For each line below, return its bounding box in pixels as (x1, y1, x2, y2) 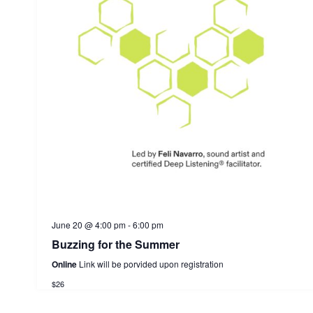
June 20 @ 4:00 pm (51, 218, 126, 231)
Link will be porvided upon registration (78, 257, 224, 270)
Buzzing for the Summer (51, 235, 180, 252)
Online (51, 257, 79, 270)
